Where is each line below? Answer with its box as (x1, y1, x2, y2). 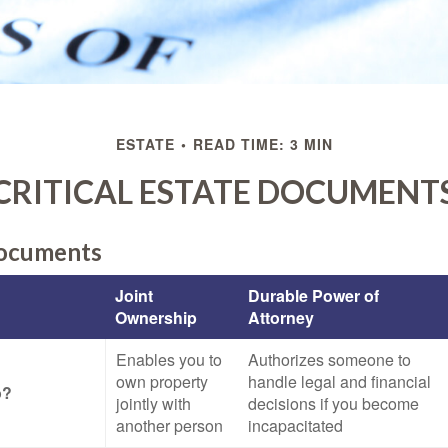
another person (116, 414, 223, 437)
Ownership (115, 306, 197, 329)
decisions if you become (248, 392, 419, 415)
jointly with (116, 392, 191, 415)
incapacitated (248, 414, 343, 437)
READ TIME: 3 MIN (192, 134, 333, 154)
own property (116, 370, 208, 393)
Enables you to (116, 348, 222, 371)
